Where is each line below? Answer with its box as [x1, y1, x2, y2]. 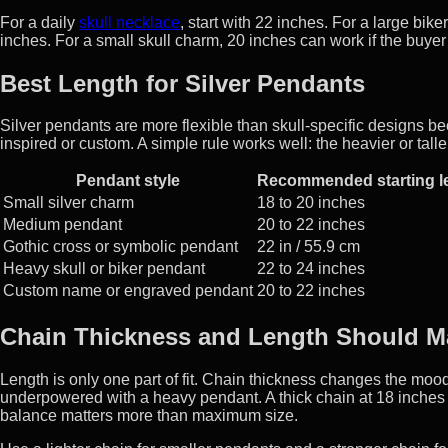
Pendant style [76, 172, 180, 190]
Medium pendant [3, 216, 122, 234]
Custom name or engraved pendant [3, 282, 253, 300]
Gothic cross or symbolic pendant [3, 238, 238, 256]
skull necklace [79, 13, 180, 31]
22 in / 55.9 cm [257, 238, 360, 256]
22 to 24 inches [257, 260, 365, 278]
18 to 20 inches [257, 194, 365, 212]
